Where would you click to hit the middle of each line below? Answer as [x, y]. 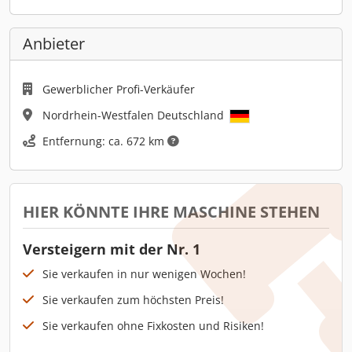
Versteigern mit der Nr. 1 [112, 249]
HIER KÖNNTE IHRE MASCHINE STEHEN [171, 211]
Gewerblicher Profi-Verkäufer [119, 89]
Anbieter [54, 43]
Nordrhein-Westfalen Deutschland [135, 115]
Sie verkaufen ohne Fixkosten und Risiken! [153, 325]
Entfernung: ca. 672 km [105, 141]
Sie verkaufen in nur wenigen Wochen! [144, 273]
